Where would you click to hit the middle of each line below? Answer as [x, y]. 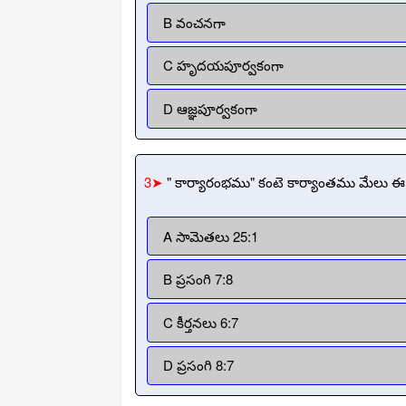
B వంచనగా [200, 22]
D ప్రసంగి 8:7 [198, 365]
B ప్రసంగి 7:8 [198, 279]
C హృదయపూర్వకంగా [223, 65]
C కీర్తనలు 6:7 [200, 322]
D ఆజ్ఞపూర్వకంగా [210, 108]
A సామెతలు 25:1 [210, 236]
